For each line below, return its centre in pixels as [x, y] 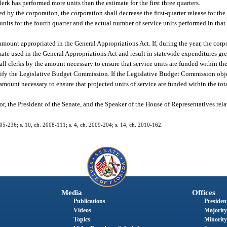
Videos [82, 210]
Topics [82, 219]
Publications [89, 201]
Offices [203, 192]
